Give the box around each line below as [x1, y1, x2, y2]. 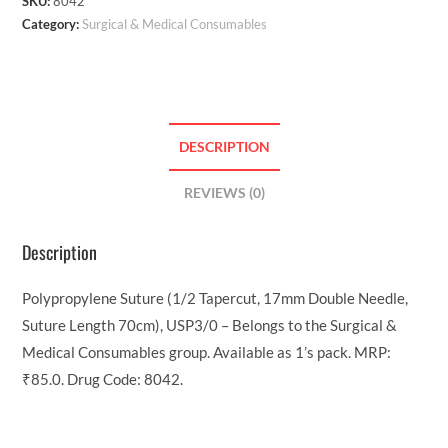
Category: [22, 16, 83, 33]
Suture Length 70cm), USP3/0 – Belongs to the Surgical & [22, 315, 398, 334]
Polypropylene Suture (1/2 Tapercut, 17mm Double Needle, [22, 288, 409, 307]
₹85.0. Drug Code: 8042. [22, 369, 184, 388]
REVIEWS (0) [183, 185, 265, 202]
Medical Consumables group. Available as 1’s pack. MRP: [22, 342, 392, 361]
